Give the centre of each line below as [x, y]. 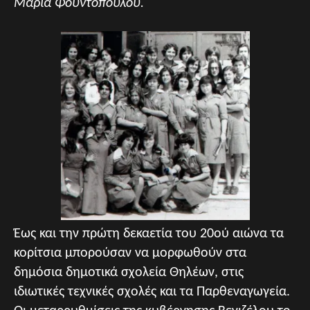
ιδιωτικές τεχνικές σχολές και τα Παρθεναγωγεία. [152, 292]
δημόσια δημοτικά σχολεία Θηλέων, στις [129, 273]
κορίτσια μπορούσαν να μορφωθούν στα [130, 253]
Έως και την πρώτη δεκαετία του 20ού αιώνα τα [149, 234]
